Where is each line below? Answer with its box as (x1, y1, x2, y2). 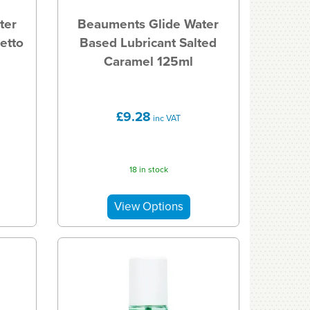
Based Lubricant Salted (80, 32, 217, 53)
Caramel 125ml (103, 51, 193, 71)
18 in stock (129, 163, 168, 176)
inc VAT (151, 111, 181, 125)
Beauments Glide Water (77, 13, 219, 34)
